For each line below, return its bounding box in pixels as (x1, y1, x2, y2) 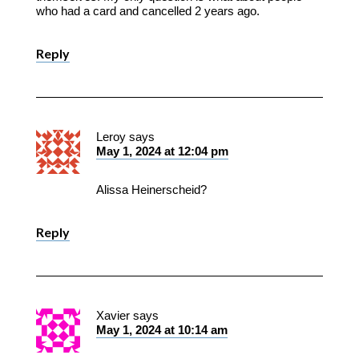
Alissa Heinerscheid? (95, 182, 207, 196)
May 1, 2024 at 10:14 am (95, 322, 228, 337)
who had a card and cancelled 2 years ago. (35, 3, 260, 18)
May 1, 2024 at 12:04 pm (95, 143, 228, 158)
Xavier (95, 308, 130, 322)
